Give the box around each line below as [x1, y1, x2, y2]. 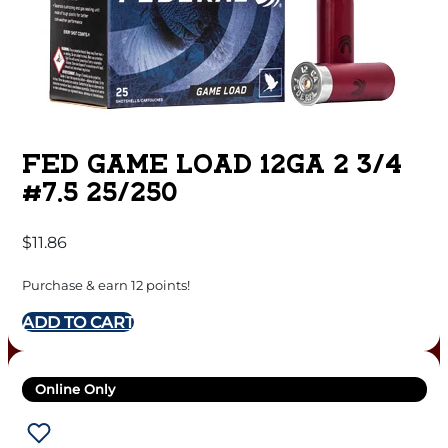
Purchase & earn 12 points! [21, 277, 190, 294]
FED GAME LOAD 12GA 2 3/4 [21, 154, 402, 180]
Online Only [35, 381, 115, 398]
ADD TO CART [21, 312, 134, 333]
